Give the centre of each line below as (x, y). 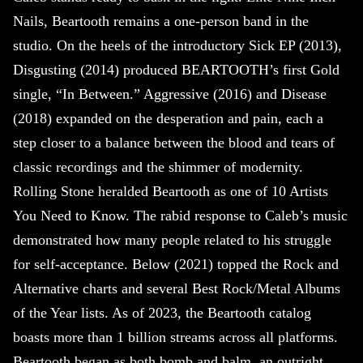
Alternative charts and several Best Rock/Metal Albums (177, 289)
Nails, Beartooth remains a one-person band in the (161, 21)
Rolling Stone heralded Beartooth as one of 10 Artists (171, 192)
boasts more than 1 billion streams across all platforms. (175, 337)
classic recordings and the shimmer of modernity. (158, 167)
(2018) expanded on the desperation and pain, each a (168, 119)
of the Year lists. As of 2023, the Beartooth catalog (162, 313)
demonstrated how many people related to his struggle (172, 240)
